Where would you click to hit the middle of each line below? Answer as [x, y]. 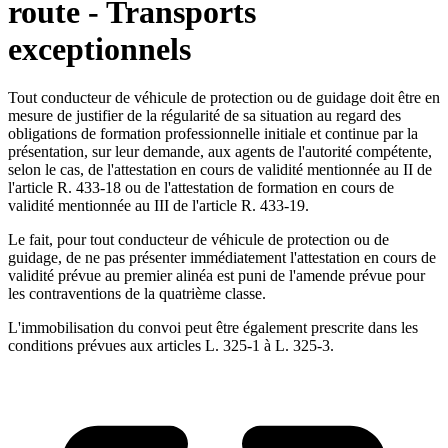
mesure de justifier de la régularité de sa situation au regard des [204, 116]
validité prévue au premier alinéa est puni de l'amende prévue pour [216, 276]
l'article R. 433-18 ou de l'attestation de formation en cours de [201, 188]
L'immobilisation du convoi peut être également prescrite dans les [213, 328]
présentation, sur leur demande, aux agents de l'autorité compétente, [220, 152]
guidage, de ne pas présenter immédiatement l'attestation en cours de [222, 258]
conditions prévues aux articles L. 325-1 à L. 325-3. [171, 346]
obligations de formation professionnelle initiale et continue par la [213, 134]
